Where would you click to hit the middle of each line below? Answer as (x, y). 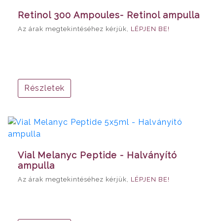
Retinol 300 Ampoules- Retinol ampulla (109, 15)
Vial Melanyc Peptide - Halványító (97, 155)
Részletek (44, 88)
